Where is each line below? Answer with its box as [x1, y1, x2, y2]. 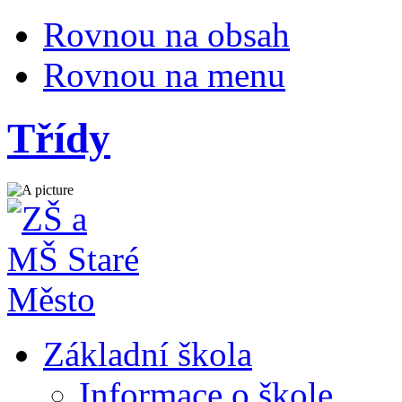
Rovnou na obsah [43, 15, 290, 54]
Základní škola [43, 334, 252, 373]
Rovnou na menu [43, 56, 285, 94]
